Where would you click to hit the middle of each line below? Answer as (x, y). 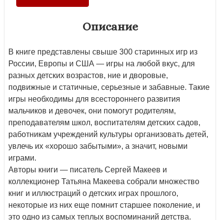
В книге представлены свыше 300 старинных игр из (103, 52)
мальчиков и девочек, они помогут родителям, (92, 110)
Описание (110, 26)
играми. (22, 158)
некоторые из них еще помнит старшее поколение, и (104, 205)
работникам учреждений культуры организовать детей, (108, 134)
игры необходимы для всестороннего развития (94, 99)
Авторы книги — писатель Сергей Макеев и (88, 169)
